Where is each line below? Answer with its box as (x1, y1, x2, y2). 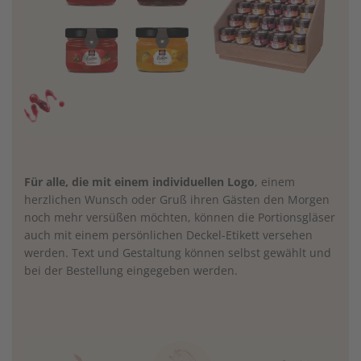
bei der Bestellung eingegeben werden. (24, 263, 238, 279)
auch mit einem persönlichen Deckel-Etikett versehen (24, 227, 313, 243)
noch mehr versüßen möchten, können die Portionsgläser (24, 210, 335, 226)
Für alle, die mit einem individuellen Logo (24, 174, 255, 190)
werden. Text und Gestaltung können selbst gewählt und (24, 245, 331, 261)
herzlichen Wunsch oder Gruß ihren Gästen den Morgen (24, 192, 330, 208)
